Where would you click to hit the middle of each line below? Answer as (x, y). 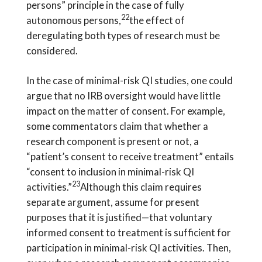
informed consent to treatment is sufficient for (128, 232)
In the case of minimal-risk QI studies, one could (129, 80)
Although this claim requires (141, 187)
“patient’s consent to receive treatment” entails (130, 156)
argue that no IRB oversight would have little (123, 95)
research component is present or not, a (112, 141)
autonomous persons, (73, 20)
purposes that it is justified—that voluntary (119, 217)
